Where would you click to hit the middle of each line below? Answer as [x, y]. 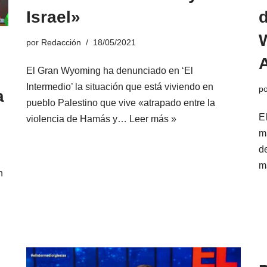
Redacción [61, 43]
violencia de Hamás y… [78, 119]
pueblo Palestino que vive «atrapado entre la [121, 103]
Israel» [53, 17]
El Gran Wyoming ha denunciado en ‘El [110, 71]
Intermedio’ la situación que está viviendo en [120, 87]
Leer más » [153, 119]
